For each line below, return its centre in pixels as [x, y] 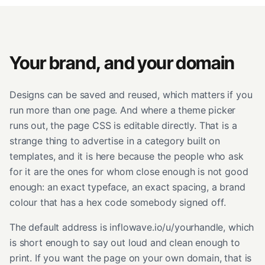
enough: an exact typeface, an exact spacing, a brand [127, 187]
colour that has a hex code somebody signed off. [118, 202]
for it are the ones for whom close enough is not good [129, 171]
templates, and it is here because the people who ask [127, 156]
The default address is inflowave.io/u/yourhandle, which [132, 227]
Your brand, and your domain [122, 62]
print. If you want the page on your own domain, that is [131, 258]
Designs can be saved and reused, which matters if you [131, 94]
